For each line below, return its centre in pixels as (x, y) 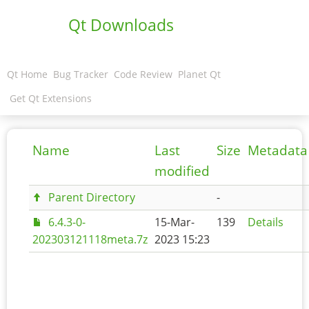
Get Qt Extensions (51, 98)
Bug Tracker (81, 74)
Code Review (143, 74)
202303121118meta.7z (90, 239)
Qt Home (27, 74)
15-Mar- (175, 222)
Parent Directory (91, 197)
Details (266, 222)
